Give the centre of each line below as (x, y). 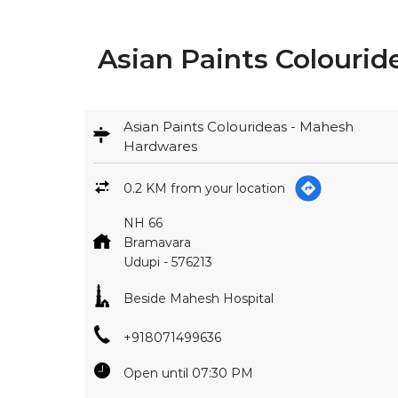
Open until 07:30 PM (188, 374)
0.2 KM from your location (204, 189)
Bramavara (157, 243)
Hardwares (160, 147)
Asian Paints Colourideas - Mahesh (238, 127)
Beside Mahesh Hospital (198, 299)
